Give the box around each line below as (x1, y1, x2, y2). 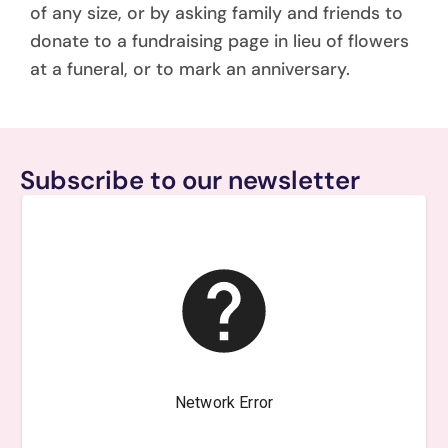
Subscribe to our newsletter (20, 163, 360, 197)
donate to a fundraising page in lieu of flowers (30, 30, 409, 53)
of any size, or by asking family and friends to (30, 2, 403, 25)
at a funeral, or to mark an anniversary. (30, 58, 350, 81)
